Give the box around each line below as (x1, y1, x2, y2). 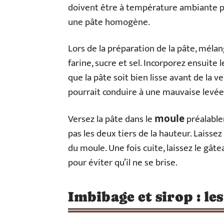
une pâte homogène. (68, 14, 150, 30)
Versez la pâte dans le (68, 111, 154, 127)
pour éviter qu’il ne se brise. (68, 155, 177, 170)
